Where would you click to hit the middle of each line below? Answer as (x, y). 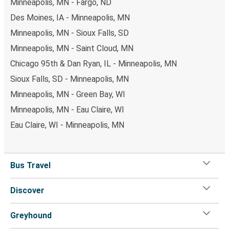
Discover (27, 190)
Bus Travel (30, 165)
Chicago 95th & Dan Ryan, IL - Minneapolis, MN (94, 63)
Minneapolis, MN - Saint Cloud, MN (72, 48)
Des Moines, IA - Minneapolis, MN (70, 17)
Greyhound (31, 215)
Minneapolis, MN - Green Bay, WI (68, 94)
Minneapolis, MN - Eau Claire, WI (67, 109)
